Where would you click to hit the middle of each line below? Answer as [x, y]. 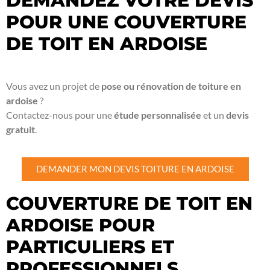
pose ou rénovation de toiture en [171, 86]
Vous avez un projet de [54, 86]
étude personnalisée [158, 115]
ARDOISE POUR [80, 225]
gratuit [20, 129]
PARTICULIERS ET [90, 247]
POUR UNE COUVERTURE [126, 22]
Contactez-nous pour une [60, 115]
